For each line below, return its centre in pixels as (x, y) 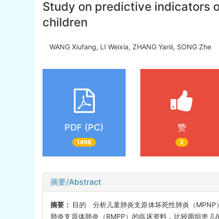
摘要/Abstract (76, 182)
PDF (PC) (84, 127)
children (65, 22)
